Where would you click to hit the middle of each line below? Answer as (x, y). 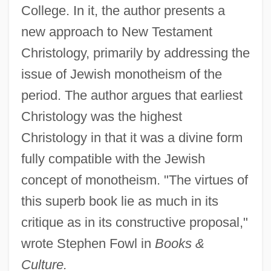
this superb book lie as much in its (119, 201)
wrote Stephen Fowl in (88, 244)
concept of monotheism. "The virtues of (134, 180)
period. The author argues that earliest (132, 96)
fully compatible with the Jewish (113, 159)
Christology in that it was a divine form (132, 138)
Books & (179, 244)
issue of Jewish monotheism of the (121, 74)
